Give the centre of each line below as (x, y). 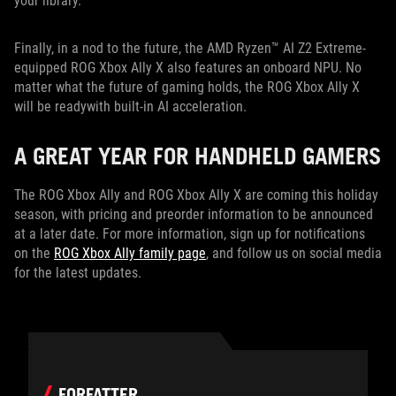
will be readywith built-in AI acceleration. (130, 106)
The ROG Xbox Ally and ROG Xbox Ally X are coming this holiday (196, 194)
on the (34, 253)
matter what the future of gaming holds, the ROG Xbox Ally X (187, 87)
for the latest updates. (78, 272)
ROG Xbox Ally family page (130, 253)
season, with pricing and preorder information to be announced (194, 214)
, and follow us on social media (294, 253)
